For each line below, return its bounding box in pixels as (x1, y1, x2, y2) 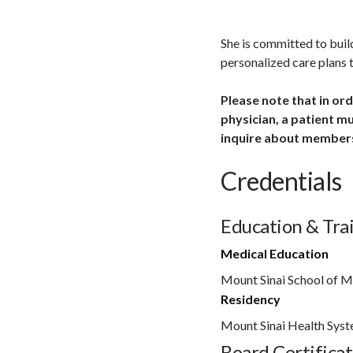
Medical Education (221, 245, 329, 261)
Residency (221, 291, 281, 307)
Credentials (221, 165, 342, 196)
